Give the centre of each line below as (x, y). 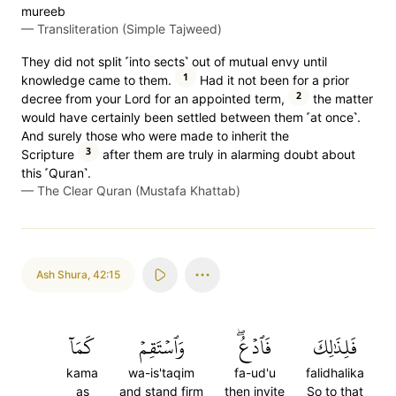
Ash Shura (62, 274)
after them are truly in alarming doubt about (227, 154)
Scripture (48, 154)
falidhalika (335, 373)
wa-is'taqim (161, 373)
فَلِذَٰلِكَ (335, 347)
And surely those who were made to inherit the (155, 136)
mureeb (43, 11)
